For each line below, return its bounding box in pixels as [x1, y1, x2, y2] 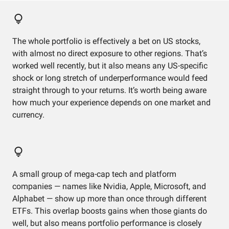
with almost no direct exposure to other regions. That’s [12, 49, 207, 58]
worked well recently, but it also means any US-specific [12, 61, 208, 71]
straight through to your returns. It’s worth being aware [12, 85, 207, 95]
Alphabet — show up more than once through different [12, 194, 207, 203]
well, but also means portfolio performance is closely [12, 218, 202, 228]
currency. [12, 110, 44, 120]
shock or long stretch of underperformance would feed [12, 73, 208, 83]
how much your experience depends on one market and [12, 98, 211, 107]
